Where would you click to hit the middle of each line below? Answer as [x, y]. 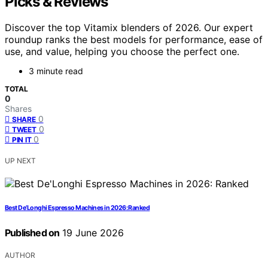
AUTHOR [20, 255]
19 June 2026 [92, 233]
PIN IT [22, 140]
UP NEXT [20, 161]
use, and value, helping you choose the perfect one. [122, 52]
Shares [18, 109]
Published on [32, 233]
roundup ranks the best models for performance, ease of [134, 40]
